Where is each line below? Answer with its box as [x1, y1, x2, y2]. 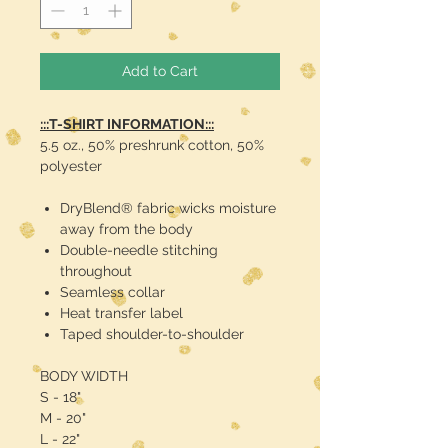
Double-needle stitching [60, 242, 218, 259]
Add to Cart [122, 63, 198, 80]
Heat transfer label [60, 305, 183, 322]
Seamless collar [60, 284, 165, 301]
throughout [60, 263, 132, 280]
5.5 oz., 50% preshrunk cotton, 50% [40, 137, 264, 154]
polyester [40, 158, 102, 175]
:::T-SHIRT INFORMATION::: [40, 116, 214, 133]
